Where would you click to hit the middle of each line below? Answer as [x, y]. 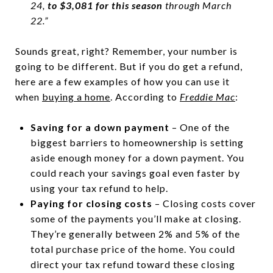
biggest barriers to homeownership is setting [137, 143]
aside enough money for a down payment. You [137, 158]
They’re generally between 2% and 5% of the [135, 234]
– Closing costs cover [204, 204]
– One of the [199, 127]
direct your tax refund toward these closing [133, 264]
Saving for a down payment [100, 127]
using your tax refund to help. [99, 188]
